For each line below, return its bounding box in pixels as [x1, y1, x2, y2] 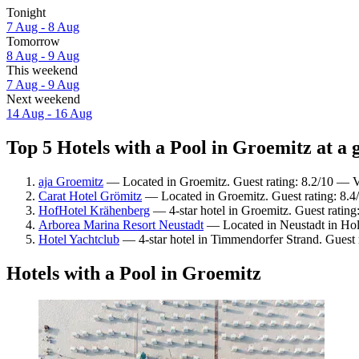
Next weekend [6, 91, 80, 106]
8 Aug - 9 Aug [6, 48, 79, 63]
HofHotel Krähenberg [38, 203, 150, 217]
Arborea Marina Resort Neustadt [38, 217, 204, 232]
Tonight [6, 5, 46, 19]
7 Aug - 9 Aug [6, 77, 79, 91]
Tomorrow [6, 34, 60, 48]
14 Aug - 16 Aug [6, 106, 92, 120]
